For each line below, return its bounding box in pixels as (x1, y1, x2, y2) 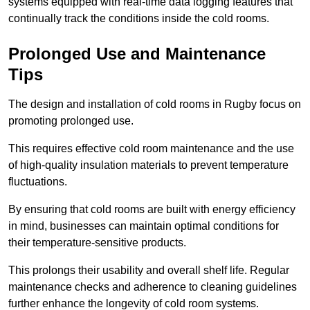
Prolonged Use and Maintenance (8, 44, 266, 64)
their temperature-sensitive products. (8, 237, 186, 249)
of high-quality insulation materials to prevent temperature (8, 159, 289, 172)
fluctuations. (8, 176, 67, 188)
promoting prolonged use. (8, 115, 134, 127)
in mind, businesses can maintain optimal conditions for (8, 220, 279, 232)
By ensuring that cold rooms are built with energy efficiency (8, 203, 295, 216)
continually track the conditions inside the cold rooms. (8, 12, 269, 25)
